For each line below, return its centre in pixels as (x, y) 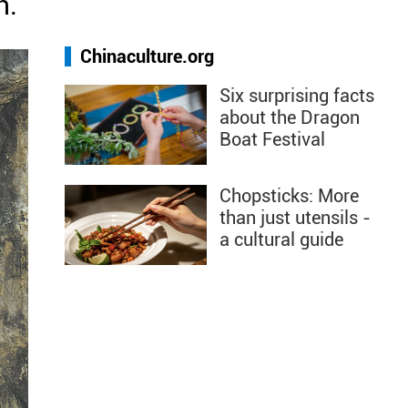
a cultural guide (281, 240)
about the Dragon (290, 117)
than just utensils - (295, 218)
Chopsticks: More (289, 196)
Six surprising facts (297, 96)
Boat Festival (272, 139)
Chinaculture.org (147, 56)
